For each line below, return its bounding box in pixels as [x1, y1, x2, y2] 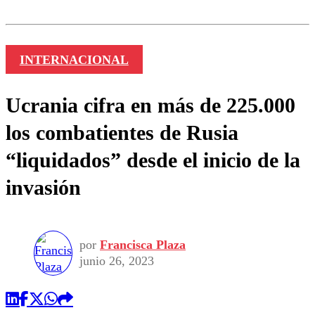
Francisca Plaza [100, 238, 186, 252]
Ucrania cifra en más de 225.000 [6, 93, 295, 117]
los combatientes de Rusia [6, 120, 238, 144]
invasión [6, 175, 81, 199]
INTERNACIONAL [19, 52, 129, 67]
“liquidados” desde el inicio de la [6, 148, 300, 172]
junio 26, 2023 [79, 254, 154, 269]
